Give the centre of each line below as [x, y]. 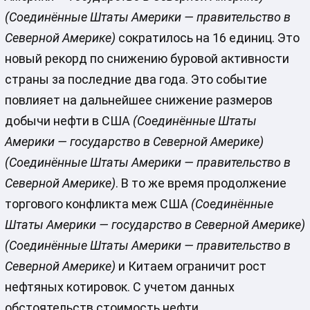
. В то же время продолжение [201, 183]
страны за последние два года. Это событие [136, 80]
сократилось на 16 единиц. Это [207, 38]
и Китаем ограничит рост [191, 266]
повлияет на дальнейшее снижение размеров [138, 100]
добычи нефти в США [69, 121]
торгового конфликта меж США [98, 204]
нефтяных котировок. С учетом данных [119, 287]
